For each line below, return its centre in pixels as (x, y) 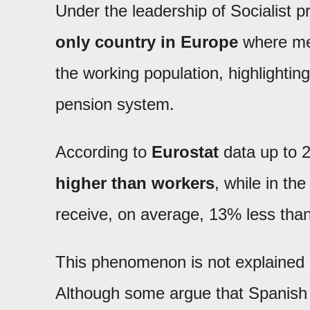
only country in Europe (147, 42)
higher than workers (135, 183)
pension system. (115, 104)
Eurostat (185, 152)
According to (103, 152)
